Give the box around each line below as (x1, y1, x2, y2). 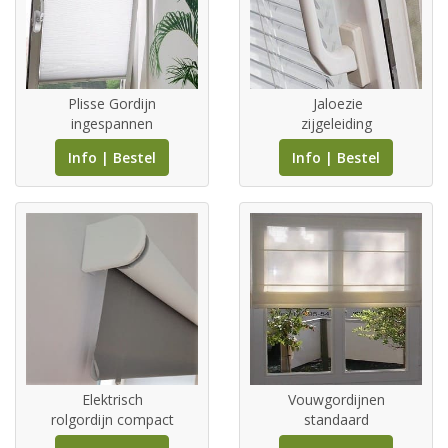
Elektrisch (81, 390, 143, 410)
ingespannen (71, 114, 153, 134)
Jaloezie (309, 94, 363, 114)
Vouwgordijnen (287, 390, 385, 410)
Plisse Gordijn (68, 94, 156, 114)
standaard (303, 410, 369, 430)
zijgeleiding (300, 114, 372, 134)
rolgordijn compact (50, 410, 174, 430)
